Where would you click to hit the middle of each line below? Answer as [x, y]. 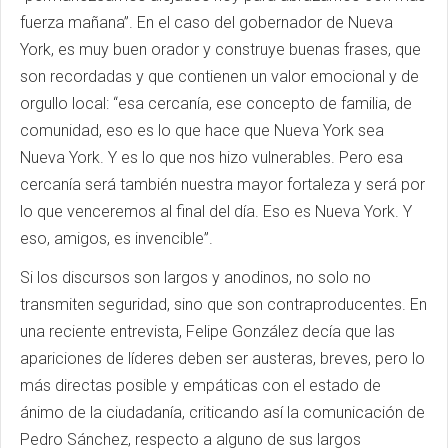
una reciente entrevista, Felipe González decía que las [207, 331]
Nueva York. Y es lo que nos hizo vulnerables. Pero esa [211, 157]
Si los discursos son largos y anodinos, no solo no [195, 277]
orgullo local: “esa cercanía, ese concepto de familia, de [216, 103]
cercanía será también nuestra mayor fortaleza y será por [222, 184]
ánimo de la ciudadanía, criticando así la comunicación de [222, 412]
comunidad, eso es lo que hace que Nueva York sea [202, 130]
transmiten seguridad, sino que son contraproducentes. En [223, 304]
